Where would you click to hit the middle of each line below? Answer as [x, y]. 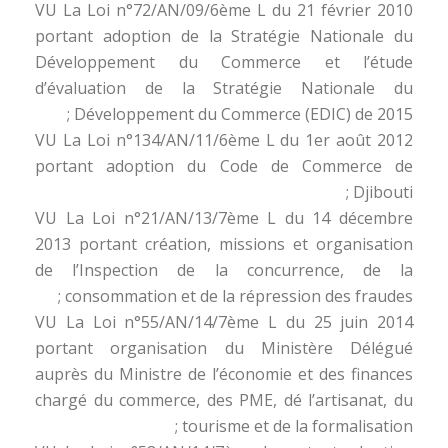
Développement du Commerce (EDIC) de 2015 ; [243, 114]
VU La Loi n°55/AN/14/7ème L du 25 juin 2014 [224, 322]
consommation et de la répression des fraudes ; [239, 296]
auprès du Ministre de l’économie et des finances [224, 374]
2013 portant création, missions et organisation [224, 244]
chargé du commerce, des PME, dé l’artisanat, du [224, 400]
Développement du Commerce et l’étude [224, 62]
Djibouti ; [383, 192]
